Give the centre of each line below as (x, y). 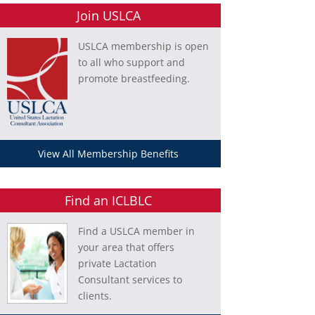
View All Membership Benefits (109, 154)
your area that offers (126, 247)
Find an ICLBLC (109, 200)
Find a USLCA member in (136, 231)
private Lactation (117, 263)
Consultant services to (130, 279)
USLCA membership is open (143, 46)
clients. (95, 295)
